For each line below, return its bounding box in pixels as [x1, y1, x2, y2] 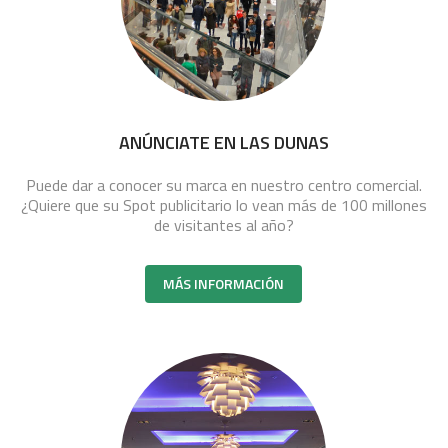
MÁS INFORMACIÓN [163, 272, 285, 294]
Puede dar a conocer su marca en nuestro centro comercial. [25, 172, 422, 197]
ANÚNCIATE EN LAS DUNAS [118, 128, 329, 156]
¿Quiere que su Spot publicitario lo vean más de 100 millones [20, 192, 427, 217]
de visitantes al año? [153, 212, 294, 237]
